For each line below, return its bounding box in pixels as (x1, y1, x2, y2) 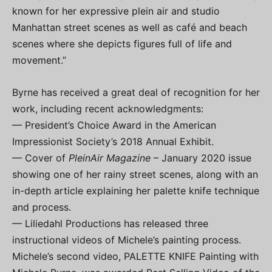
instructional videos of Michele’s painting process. (12, 233, 241, 246)
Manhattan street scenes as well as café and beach (12, 21, 247, 33)
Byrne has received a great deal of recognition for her (12, 86, 260, 98)
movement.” (12, 53, 66, 66)
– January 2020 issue (151, 151, 251, 164)
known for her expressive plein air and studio (12, 4, 220, 17)
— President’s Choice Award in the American (12, 118, 216, 131)
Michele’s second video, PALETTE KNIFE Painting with (12, 250, 259, 262)
